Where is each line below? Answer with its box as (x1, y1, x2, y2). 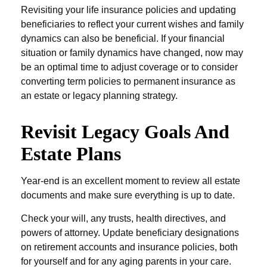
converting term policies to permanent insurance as (21, 76, 235, 86)
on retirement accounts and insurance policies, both (21, 242, 238, 252)
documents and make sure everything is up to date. (21, 190, 235, 200)
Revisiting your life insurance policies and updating (21, 5, 236, 15)
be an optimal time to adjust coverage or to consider (21, 62, 238, 72)
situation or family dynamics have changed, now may (21, 48, 243, 58)
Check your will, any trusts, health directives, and (21, 213, 226, 223)
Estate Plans (21, 143, 121, 164)
